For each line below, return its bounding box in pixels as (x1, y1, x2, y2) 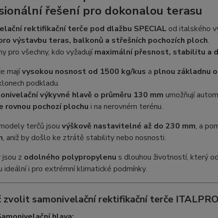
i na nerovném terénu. (88, 101, 163, 112)
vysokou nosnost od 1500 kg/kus (21, 66, 146, 77)
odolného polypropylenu (23, 152, 116, 163)
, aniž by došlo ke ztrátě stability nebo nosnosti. (2, 132, 166, 144)
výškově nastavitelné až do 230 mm (61, 121, 196, 132)
